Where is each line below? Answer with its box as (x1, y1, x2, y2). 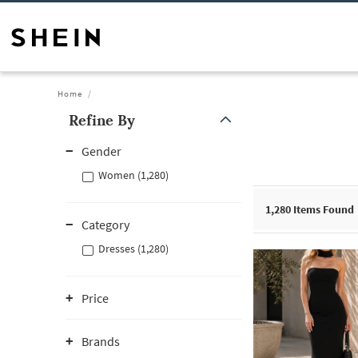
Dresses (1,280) (98, 241, 169, 256)
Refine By (69, 111, 135, 129)
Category (82, 217, 129, 233)
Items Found (291, 202, 354, 217)
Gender (82, 143, 121, 159)
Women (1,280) (98, 168, 169, 182)
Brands (82, 333, 120, 349)
